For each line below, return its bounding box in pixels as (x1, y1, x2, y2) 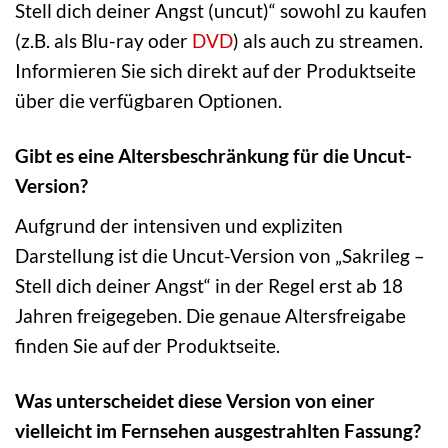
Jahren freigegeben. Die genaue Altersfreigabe (15, 303, 406, 327)
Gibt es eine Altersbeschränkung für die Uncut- (15, 144, 412, 168)
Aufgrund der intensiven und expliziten (15, 213, 343, 237)
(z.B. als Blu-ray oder (15, 29, 192, 53)
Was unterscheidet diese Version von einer (15, 388, 375, 412)
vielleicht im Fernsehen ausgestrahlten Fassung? (15, 418, 421, 442)
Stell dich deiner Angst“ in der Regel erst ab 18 (15, 273, 403, 297)
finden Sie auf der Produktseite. (15, 333, 280, 357)
